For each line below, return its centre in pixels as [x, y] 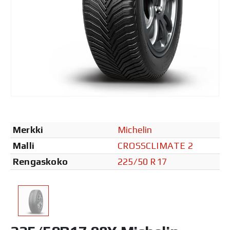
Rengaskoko [40, 161]
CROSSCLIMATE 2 [155, 146]
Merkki [28, 130]
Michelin [135, 130]
